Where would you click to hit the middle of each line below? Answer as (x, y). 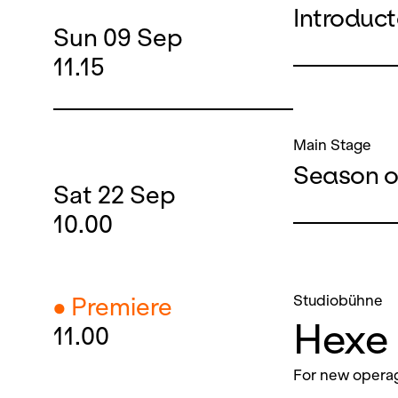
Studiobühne (338, 301)
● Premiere (113, 307)
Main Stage (332, 145)
